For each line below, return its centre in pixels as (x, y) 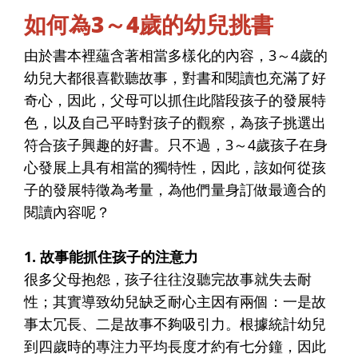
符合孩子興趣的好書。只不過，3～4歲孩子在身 (176, 144)
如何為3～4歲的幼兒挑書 (149, 24)
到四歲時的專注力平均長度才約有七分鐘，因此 (175, 346)
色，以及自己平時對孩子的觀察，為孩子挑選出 (175, 122)
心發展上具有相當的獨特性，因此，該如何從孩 (175, 167)
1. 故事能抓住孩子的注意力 (111, 256)
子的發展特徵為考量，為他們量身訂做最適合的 (175, 189)
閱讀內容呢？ (67, 211)
